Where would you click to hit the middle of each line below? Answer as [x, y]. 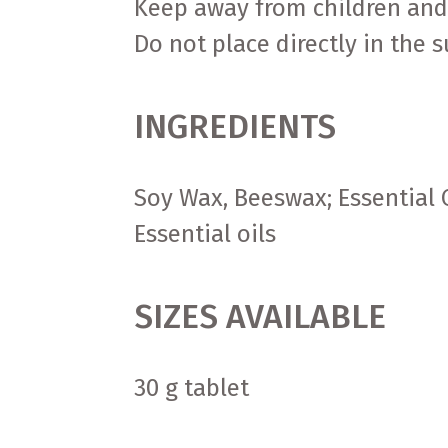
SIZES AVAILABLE [260, 317]
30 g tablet [192, 388]
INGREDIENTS [235, 127]
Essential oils [205, 234]
